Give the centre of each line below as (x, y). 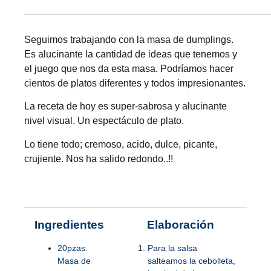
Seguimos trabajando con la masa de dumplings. (129, 39)
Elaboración (181, 224)
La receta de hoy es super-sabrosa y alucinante (126, 106)
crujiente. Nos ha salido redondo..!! (99, 158)
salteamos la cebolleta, (191, 261)
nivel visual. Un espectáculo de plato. (104, 121)
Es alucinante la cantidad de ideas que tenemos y (131, 54)
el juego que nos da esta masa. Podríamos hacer (129, 68)
